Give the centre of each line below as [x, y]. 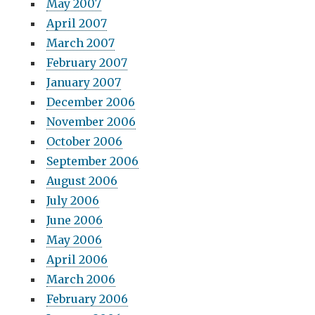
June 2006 [75, 220]
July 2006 [73, 201]
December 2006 [91, 102]
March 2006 [81, 279]
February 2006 [88, 299]
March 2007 [81, 43]
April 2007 [77, 24]
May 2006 [75, 240]
